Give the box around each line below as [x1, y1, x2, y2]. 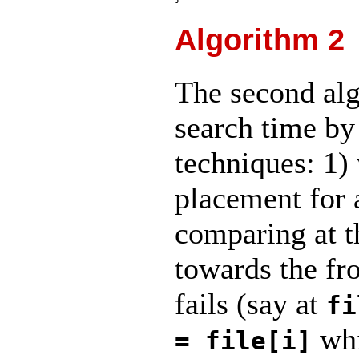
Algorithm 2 [175, 22, 345, 57]
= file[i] [175, 325, 312, 355]
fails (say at [175, 286, 326, 321]
